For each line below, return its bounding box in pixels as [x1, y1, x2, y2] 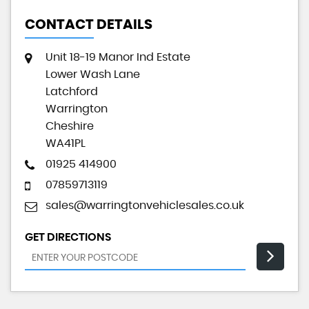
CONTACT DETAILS [25, 18, 152, 32]
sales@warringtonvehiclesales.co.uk [46, 200, 244, 212]
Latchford [46, 86, 98, 98]
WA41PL [46, 138, 86, 150]
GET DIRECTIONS [25, 232, 111, 243]
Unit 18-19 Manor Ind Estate [46, 52, 190, 63]
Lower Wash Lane [46, 69, 140, 81]
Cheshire [46, 121, 94, 132]
